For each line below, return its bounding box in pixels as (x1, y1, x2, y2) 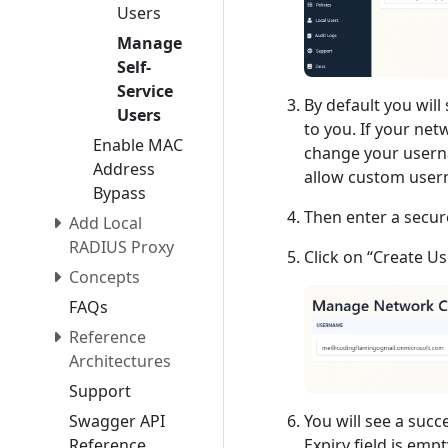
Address (93, 157, 155, 180)
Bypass (93, 181, 146, 204)
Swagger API (69, 409, 165, 432)
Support (69, 379, 131, 402)
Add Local (69, 211, 142, 234)
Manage (117, 31, 182, 54)
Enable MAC (93, 133, 183, 156)
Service (117, 79, 173, 102)
